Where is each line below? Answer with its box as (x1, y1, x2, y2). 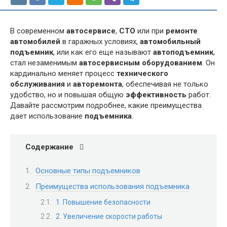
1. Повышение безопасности (56, 198, 150, 206)
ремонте (166, 26, 198, 35)
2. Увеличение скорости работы (56, 212, 162, 221)
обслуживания (10, 80, 65, 89)
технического (117, 69, 168, 78)
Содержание (25, 142, 73, 152)
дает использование (10, 111, 85, 121)
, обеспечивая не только (122, 80, 208, 89)
